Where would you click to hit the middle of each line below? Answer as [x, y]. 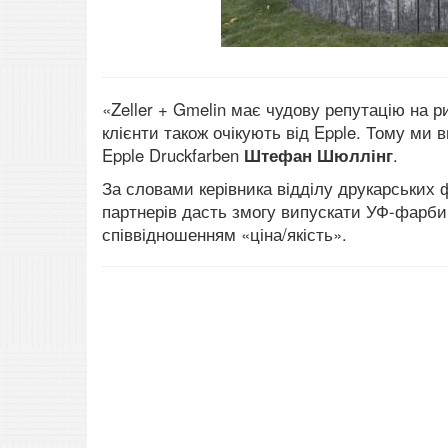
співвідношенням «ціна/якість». [224, 234]
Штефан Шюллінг [318, 155]
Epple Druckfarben [173, 155]
